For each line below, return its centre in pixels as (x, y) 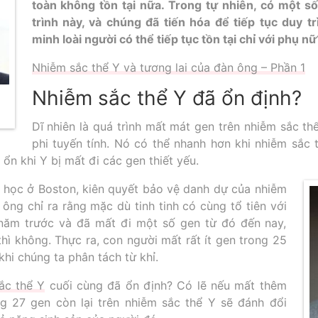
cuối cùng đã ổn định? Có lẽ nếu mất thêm (166, 286)
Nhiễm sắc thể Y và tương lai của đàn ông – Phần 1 (168, 67)
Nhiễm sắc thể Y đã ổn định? (166, 98)
